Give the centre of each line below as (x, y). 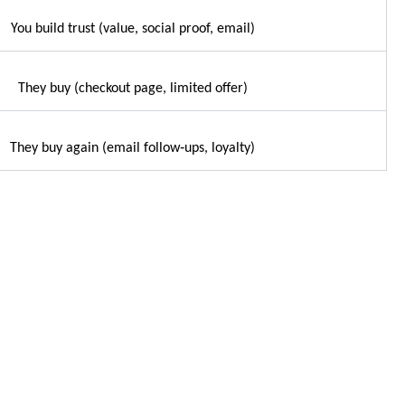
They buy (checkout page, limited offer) (132, 88)
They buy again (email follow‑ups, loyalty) (132, 148)
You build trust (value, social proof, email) (132, 28)
